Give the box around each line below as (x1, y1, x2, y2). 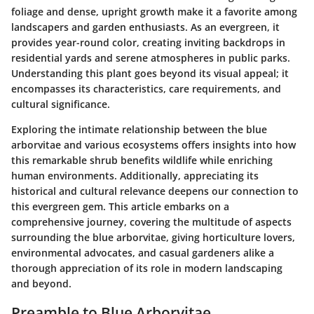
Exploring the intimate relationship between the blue (11, 122, 267, 136)
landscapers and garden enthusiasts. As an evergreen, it (11, 20, 280, 34)
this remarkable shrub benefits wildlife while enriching (11, 153, 273, 167)
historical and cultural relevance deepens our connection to (11, 184, 299, 198)
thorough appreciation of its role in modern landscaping (11, 261, 282, 275)
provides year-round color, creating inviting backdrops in (11, 35, 285, 49)
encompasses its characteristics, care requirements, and (11, 81, 281, 95)
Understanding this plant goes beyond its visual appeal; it (11, 66, 289, 80)
